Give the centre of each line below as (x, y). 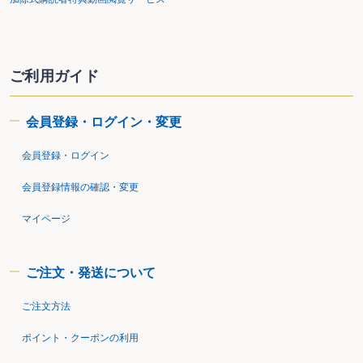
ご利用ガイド (55, 76)
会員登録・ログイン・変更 (104, 122)
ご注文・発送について (91, 272)
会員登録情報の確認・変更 (80, 187)
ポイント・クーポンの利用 (80, 337)
